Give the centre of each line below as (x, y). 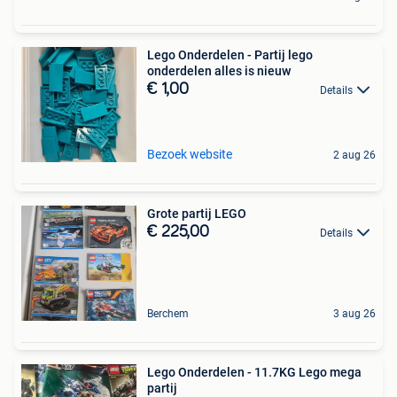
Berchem (168, 314)
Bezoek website (190, 155)
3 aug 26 (354, 314)
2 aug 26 (354, 156)
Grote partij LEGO (197, 214)
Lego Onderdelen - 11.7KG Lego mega (254, 373)
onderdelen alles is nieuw (219, 71)
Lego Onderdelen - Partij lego (230, 55)
